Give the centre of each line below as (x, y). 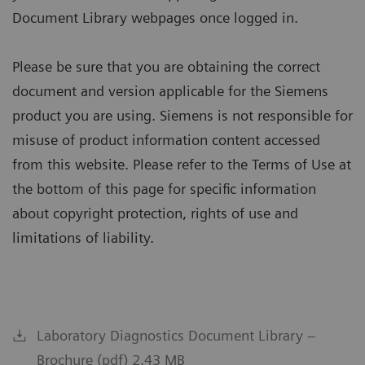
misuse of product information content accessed (166, 139)
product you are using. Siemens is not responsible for (182, 115)
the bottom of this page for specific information (164, 188)
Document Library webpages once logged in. (155, 17)
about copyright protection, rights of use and (155, 213)
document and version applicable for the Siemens (170, 90)
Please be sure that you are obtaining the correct (166, 66)
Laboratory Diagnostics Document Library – (176, 335)
